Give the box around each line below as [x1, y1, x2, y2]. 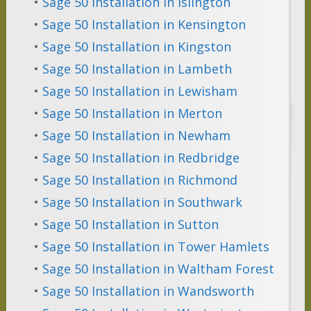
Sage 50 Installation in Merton [42, 105, 222, 122]
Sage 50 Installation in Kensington [42, 16, 246, 33]
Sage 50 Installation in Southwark [42, 194, 242, 211]
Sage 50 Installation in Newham [42, 127, 230, 144]
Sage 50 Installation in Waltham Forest [42, 260, 274, 278]
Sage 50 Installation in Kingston [42, 38, 231, 56]
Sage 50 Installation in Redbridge [42, 149, 239, 167]
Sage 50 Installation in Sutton [42, 216, 219, 233]
